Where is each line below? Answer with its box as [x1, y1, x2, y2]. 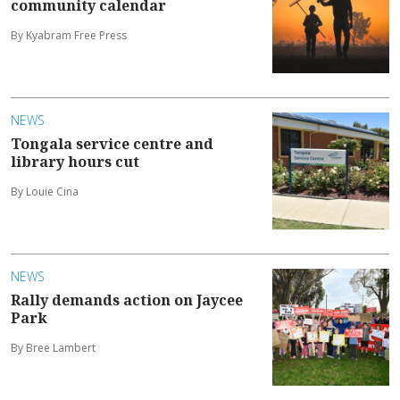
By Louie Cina [11, 183, 79, 199]
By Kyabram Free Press [11, 27, 127, 43]
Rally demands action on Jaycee [11, 289, 243, 310]
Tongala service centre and [11, 133, 213, 154]
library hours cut [11, 151, 139, 171]
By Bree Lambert [11, 339, 96, 355]
